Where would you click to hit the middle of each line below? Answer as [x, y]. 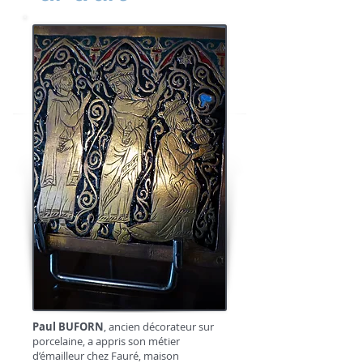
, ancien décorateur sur [159, 327]
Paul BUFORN [68, 327]
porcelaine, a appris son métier [106, 341]
